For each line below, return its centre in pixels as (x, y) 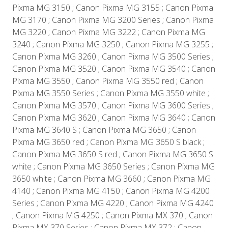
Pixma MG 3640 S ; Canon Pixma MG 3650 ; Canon (104, 130)
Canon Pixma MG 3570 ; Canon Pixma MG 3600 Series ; (113, 106)
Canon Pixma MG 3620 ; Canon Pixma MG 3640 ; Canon (114, 118)
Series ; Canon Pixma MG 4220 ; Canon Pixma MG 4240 (113, 203)
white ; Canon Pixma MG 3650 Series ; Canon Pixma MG (113, 167)
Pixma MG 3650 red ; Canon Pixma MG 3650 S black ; (108, 142)
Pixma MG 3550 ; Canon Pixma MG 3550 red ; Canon (108, 81)
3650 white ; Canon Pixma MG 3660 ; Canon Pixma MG (111, 179)
